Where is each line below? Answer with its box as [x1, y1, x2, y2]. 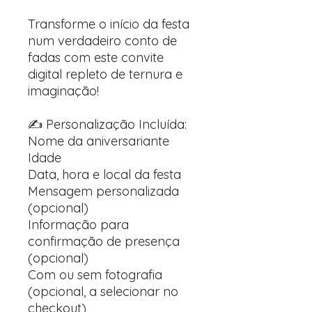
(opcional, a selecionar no [28, 283, 178, 299]
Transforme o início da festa [28, 16, 189, 32]
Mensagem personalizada [28, 183, 179, 199]
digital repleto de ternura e [28, 66, 182, 82]
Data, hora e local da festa [28, 166, 181, 182]
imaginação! [28, 83, 99, 99]
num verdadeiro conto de [28, 33, 177, 49]
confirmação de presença [28, 233, 180, 249]
